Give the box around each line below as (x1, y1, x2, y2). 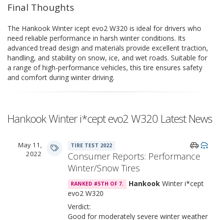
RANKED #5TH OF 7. (71, 180, 124, 188)
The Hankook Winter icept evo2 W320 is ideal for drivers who (7, 23, 201, 33)
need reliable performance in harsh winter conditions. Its (7, 33, 186, 43)
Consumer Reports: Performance (68, 150, 200, 162)
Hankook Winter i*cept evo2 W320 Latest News (7, 110, 212, 126)
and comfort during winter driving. (7, 72, 114, 82)
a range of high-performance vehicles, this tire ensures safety (7, 62, 202, 72)
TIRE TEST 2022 (71, 142, 112, 149)
